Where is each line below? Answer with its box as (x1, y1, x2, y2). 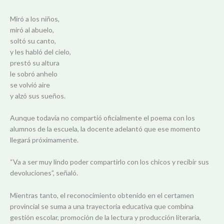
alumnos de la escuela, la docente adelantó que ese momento (10, 124, 200, 133)
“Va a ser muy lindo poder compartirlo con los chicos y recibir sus (10, 157, 209, 166)
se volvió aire (10, 80, 50, 89)
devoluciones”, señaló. (10, 168, 78, 177)
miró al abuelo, (10, 25, 54, 34)
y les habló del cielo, (10, 47, 71, 56)
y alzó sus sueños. (10, 91, 65, 100)
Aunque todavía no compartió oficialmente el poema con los (10, 113, 195, 122)
